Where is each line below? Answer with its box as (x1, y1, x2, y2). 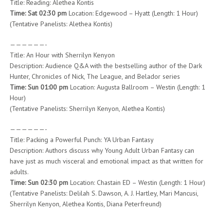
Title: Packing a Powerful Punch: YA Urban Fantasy (10, 135, 154, 144)
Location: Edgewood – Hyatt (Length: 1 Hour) (67, 8, 198, 18)
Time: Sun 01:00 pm (10, 82, 68, 91)
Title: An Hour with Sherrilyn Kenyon (10, 50, 115, 59)
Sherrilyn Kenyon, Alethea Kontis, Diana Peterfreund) (10, 199, 162, 208)
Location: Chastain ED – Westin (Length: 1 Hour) (68, 178, 205, 187)
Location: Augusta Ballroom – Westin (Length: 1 (68, 82, 205, 91)
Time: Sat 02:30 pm (10, 8, 67, 18)
